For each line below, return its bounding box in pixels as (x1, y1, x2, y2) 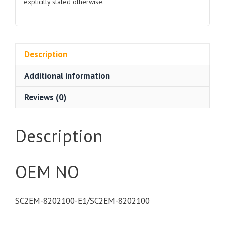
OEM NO (15, 160, 79, 183)
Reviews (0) (24, 91, 66, 103)
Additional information (24, 70, 110, 81)
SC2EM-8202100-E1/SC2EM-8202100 (15, 195, 150, 206)
